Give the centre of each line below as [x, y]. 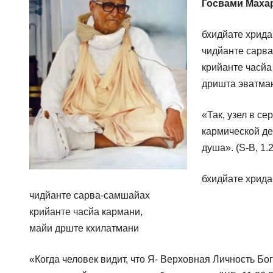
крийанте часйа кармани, [86, 211]
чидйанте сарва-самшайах [90, 195]
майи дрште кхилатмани [84, 228]
